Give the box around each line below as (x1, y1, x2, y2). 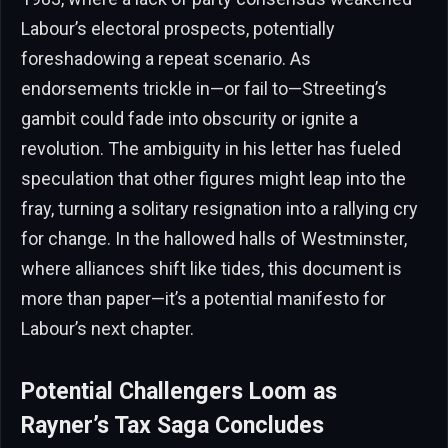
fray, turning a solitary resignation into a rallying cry (21, 198, 418, 220)
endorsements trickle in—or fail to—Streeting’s (21, 78, 387, 100)
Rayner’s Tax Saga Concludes (21, 412, 324, 440)
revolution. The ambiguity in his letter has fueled (21, 138, 401, 160)
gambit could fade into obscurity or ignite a (21, 108, 358, 130)
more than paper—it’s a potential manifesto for (21, 288, 386, 310)
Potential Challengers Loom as (21, 378, 337, 406)
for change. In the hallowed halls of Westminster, (21, 228, 407, 250)
